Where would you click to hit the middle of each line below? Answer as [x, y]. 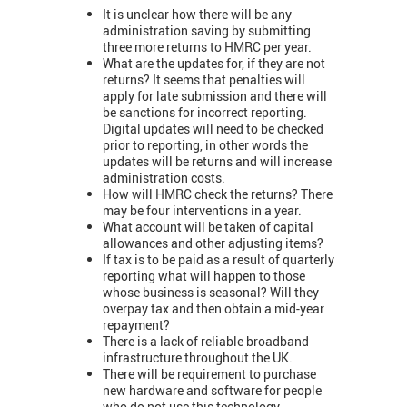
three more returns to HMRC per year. [207, 46]
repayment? [136, 324]
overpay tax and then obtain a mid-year [213, 308]
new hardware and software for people [212, 390]
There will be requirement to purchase [209, 373]
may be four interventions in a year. [202, 210]
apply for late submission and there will [215, 95]
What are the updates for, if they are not [214, 63]
